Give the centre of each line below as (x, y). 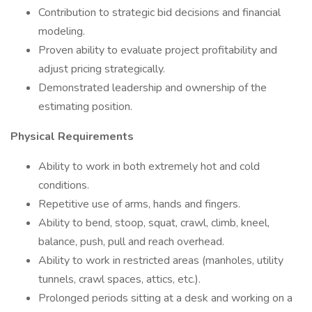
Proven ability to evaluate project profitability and (158, 50)
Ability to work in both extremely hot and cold (149, 166)
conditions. (64, 185)
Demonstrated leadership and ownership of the (153, 88)
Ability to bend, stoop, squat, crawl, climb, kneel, (154, 223)
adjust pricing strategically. (102, 69)
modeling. (62, 31)
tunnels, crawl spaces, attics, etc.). (119, 279)
